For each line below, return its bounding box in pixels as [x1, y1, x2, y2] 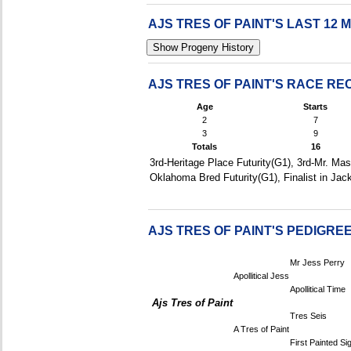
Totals [192, 142, 218, 151]
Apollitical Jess [233, 271, 289, 280]
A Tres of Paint [233, 324, 289, 334]
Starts [303, 102, 328, 111]
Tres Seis [290, 311, 327, 320]
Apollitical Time [290, 284, 346, 294]
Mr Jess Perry [290, 258, 345, 267]
